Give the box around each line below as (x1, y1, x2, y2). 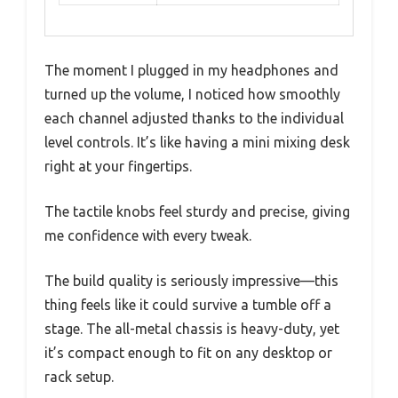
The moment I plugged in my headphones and (44, 62, 338, 79)
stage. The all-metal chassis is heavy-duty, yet (44, 321, 339, 338)
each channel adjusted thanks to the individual (44, 110, 344, 127)
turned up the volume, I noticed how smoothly (44, 86, 340, 103)
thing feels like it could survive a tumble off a (44, 297, 331, 314)
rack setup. (44, 369, 114, 386)
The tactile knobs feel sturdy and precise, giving (44, 203, 350, 220)
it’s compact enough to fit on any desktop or (44, 345, 332, 362)
